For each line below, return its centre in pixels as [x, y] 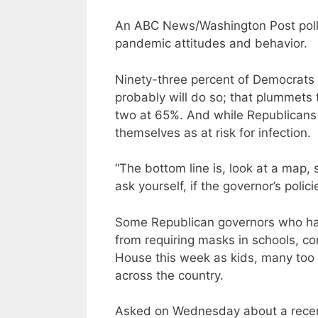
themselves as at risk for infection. [213, 132]
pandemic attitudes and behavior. [211, 44]
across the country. [169, 275]
